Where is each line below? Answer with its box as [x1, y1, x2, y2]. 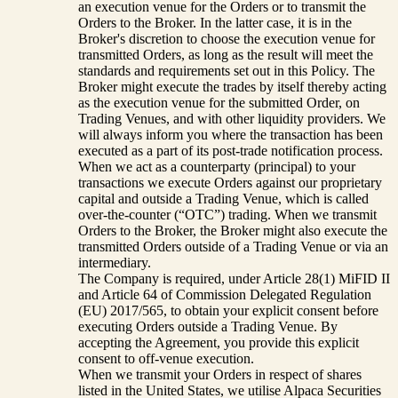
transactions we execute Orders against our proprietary [78, 174, 382, 190]
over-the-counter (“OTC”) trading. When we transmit [78, 206, 377, 222]
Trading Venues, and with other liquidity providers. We [78, 110, 386, 126]
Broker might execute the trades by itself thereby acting [78, 78, 386, 94]
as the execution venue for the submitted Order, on [78, 94, 360, 110]
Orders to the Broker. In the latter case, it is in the [78, 14, 352, 30]
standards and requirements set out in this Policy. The [78, 62, 375, 78]
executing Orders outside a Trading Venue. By [78, 318, 338, 334]
